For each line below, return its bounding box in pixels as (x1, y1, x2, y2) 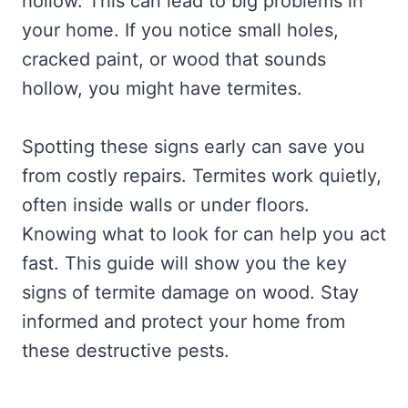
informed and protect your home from (22, 310, 345, 332)
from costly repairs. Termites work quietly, (22, 164, 382, 187)
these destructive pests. (22, 339, 229, 362)
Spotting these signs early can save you (22, 135, 365, 158)
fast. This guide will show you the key (22, 251, 347, 274)
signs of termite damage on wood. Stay (22, 280, 359, 303)
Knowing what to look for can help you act (22, 222, 386, 245)
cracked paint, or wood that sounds (22, 47, 326, 70)
